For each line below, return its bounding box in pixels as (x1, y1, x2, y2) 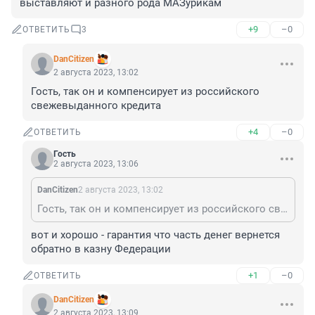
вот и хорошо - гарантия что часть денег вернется (31, 229, 280, 242)
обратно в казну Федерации (31, 243, 171, 256)
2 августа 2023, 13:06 (53, 159, 139, 169)
